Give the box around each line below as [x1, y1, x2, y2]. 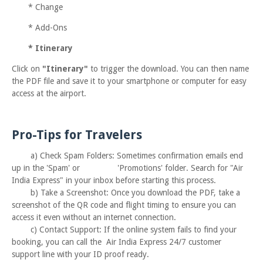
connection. [134, 213, 176, 222]
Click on [12, 64, 42, 73]
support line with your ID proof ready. [12, 249, 149, 259]
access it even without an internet [12, 213, 132, 222]
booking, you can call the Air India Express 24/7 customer [12, 237, 221, 247]
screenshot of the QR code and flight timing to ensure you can [12, 200, 236, 210]
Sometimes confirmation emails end [114, 151, 243, 160]
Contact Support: [39, 225, 102, 234]
